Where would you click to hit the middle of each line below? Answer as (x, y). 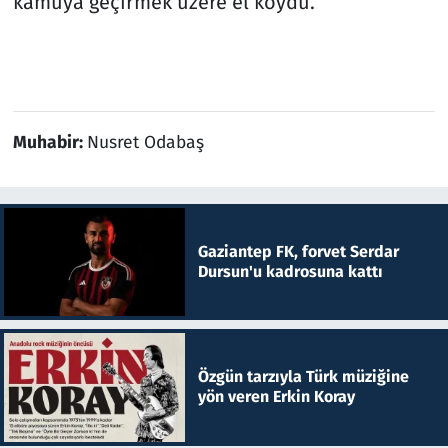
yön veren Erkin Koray (276, 397)
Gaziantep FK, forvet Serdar (298, 251)
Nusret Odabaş (145, 142)
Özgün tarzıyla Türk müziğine (303, 377)
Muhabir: (49, 142)
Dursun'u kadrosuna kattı (290, 271)
